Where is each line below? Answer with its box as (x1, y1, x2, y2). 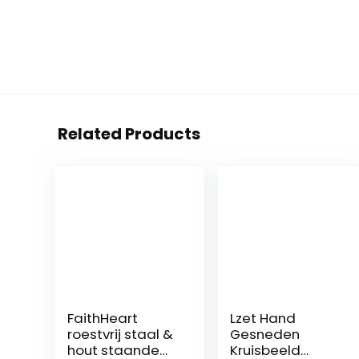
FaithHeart (67, 309, 138, 329)
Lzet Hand (230, 309, 296, 329)
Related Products (58, 123, 200, 146)
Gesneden (230, 325, 301, 345)
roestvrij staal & (67, 325, 173, 345)
